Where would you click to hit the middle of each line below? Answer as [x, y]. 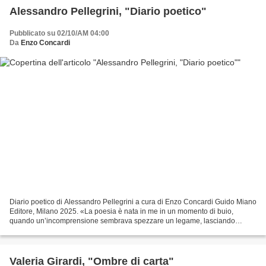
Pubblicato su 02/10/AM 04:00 [59, 34]
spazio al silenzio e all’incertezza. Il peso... [78, 230]
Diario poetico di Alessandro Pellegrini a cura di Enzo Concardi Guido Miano [133, 202]
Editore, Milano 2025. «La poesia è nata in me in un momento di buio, [121, 211]
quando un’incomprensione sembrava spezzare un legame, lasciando [122, 221]
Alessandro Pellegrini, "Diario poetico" [108, 12]
